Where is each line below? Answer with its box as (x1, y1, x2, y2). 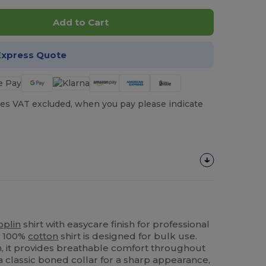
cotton (28, 230, 59, 242)
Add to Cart (52, 17, 109, 28)
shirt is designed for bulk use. (58, 230, 198, 242)
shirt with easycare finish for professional (21, 218, 210, 230)
